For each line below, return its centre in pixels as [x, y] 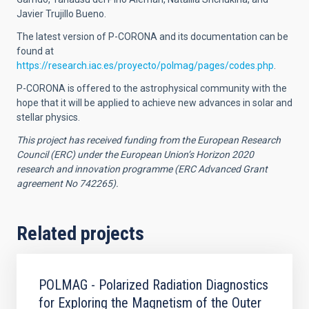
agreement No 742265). [68, 184]
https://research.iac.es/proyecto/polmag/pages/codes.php [145, 66]
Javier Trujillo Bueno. [61, 14]
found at [35, 51]
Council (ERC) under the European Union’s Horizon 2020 [135, 155]
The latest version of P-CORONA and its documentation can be [152, 37]
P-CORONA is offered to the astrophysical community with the [152, 89]
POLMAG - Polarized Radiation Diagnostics [153, 285]
